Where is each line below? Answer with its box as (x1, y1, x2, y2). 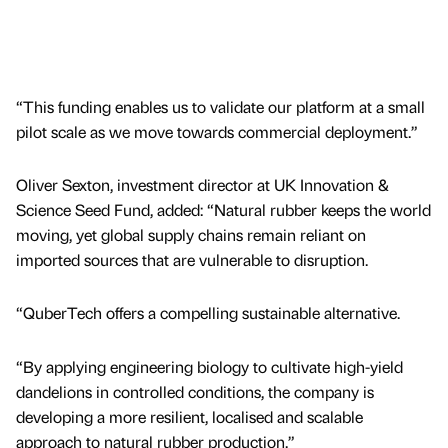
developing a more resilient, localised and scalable (16, 405, 363, 427)
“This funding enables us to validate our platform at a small (16, 96, 425, 118)
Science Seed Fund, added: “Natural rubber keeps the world (16, 199, 431, 221)
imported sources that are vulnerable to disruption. (16, 249, 368, 271)
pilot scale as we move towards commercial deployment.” (16, 121, 418, 143)
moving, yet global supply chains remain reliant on (16, 224, 366, 246)
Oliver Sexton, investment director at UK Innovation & (16, 174, 389, 196)
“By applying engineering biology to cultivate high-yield (16, 355, 403, 377)
